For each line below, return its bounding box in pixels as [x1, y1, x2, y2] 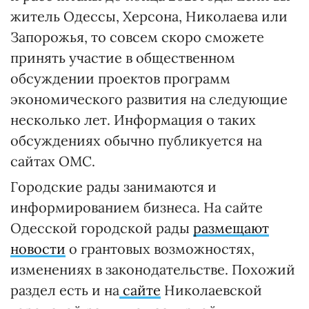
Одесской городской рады [10, 219, 193, 237]
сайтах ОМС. [10, 152, 95, 170]
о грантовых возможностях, [66, 239, 255, 257]
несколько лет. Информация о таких [10, 110, 256, 128]
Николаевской [161, 281, 262, 299]
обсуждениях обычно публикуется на [10, 131, 262, 149]
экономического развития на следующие [10, 90, 288, 108]
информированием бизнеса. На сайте [10, 198, 263, 216]
